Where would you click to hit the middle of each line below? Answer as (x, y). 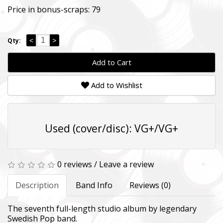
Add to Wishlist (115, 85)
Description (37, 185)
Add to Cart (111, 62)
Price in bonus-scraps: (50, 9)
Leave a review (126, 164)
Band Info (94, 185)
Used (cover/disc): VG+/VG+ (111, 128)
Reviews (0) (150, 185)
